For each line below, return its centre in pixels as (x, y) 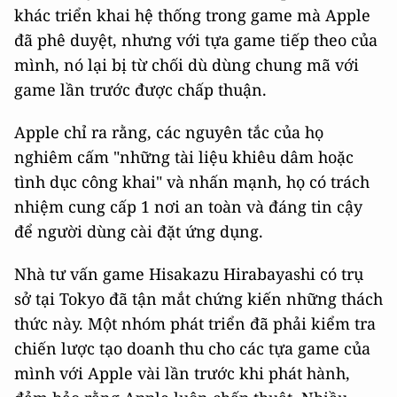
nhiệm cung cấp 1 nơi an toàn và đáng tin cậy (188, 206)
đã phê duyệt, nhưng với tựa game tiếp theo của (196, 40)
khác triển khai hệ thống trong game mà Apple (192, 15)
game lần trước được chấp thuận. (140, 90)
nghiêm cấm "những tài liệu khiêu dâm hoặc (184, 157)
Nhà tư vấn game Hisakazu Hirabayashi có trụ (189, 274)
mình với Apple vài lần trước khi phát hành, (182, 373)
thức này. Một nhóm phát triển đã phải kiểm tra (195, 323)
